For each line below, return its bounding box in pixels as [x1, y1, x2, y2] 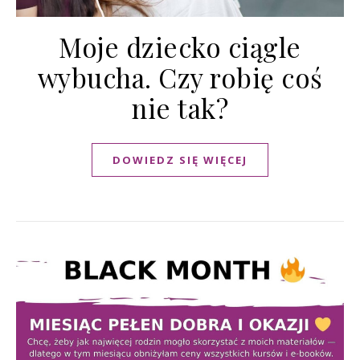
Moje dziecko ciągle [59, 29, 301, 65]
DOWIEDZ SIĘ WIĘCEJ [112, 153, 247, 168]
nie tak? [132, 90, 228, 126]
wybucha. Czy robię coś [37, 59, 323, 96]
